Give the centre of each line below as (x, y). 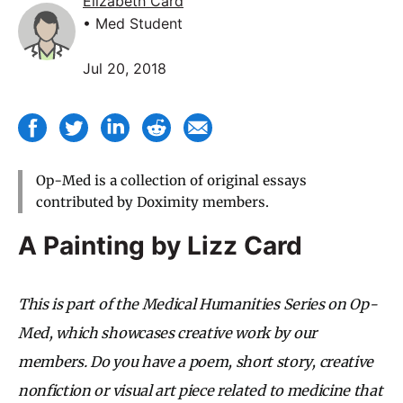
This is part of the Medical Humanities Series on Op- (198, 304)
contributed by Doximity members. (152, 201)
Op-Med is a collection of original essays (171, 180)
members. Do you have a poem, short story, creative (196, 361)
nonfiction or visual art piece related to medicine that (201, 390)
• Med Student (133, 23)
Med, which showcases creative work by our (167, 332)
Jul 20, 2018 (125, 68)
